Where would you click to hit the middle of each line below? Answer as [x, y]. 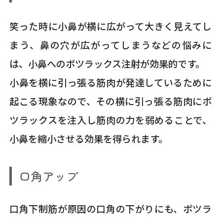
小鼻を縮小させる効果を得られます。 [89, 138]
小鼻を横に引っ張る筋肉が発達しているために [110, 82]
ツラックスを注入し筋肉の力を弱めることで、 [110, 120]
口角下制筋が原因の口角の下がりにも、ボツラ [110, 209]
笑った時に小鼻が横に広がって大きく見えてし [110, 26]
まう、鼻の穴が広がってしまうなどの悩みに [110, 45]
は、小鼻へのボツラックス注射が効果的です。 [107, 63]
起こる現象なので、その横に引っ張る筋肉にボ [110, 101]
